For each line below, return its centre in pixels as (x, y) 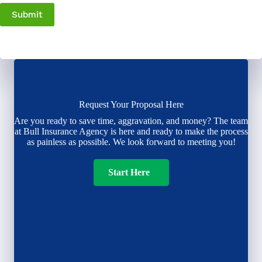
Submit (27, 15)
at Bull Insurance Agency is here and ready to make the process (131, 131)
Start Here (129, 173)
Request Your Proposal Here (131, 104)
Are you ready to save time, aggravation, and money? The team (131, 121)
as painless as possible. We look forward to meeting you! (131, 142)
